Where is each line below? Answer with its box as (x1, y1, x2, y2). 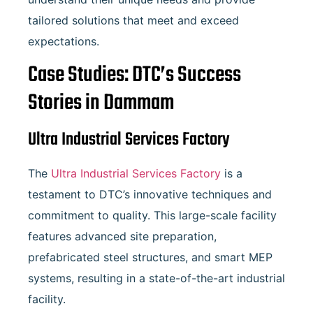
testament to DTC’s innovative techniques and (28, 187, 272, 202)
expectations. (28, 34, 99, 48)
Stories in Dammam (28, 86, 174, 121)
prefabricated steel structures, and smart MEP (28, 250, 272, 265)
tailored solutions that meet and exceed (28, 13, 239, 27)
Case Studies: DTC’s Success (28, 58, 241, 93)
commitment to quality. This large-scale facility (28, 208, 277, 223)
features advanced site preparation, (28, 229, 217, 244)
